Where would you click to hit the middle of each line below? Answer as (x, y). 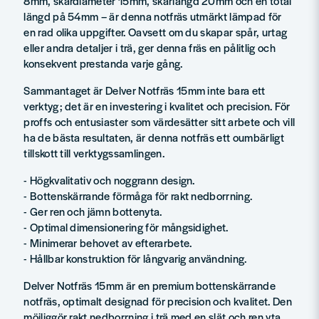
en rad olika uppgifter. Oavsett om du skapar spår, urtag (156, 31)
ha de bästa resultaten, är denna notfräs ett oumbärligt (154, 137)
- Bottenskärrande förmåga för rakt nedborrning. (138, 195)
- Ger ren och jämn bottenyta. (93, 211)
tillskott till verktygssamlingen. (94, 152)
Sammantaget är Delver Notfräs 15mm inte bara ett (145, 90)
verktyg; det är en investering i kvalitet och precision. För (157, 105)
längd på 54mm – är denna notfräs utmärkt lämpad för (153, 16)
